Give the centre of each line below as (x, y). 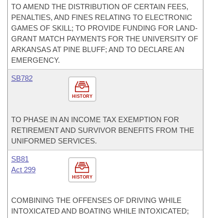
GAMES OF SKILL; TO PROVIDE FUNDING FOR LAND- (104, 28)
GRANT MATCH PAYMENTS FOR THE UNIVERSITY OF (105, 39)
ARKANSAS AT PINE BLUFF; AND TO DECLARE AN (98, 49)
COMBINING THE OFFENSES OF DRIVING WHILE (96, 200)
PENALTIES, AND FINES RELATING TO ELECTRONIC (102, 17)
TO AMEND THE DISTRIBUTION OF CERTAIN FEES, (100, 7)
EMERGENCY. (36, 60)
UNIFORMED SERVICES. (54, 141)
